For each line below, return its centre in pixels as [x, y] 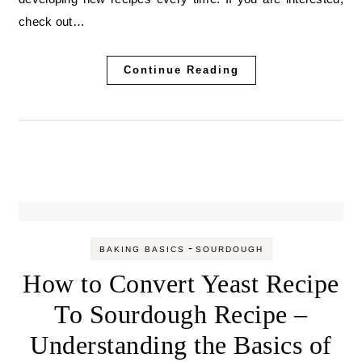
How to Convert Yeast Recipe [181, 284]
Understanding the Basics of [181, 345]
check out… [52, 21]
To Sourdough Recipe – [181, 314]
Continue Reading [181, 70]
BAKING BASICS [142, 249]
